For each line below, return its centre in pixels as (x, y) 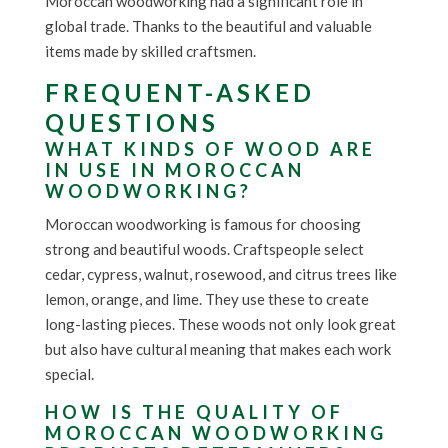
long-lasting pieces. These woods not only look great (220, 324)
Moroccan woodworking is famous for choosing (202, 224)
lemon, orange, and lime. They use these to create (206, 299)
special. (69, 374)
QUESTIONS (131, 123)
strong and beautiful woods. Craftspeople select (204, 249)
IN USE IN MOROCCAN (174, 170)
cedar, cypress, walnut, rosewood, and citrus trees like (220, 274)
